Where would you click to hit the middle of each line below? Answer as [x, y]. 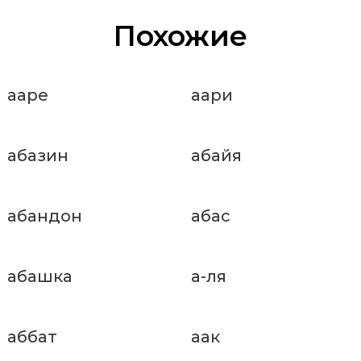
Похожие [180, 35]
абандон [45, 216]
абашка [40, 276]
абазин [38, 155]
